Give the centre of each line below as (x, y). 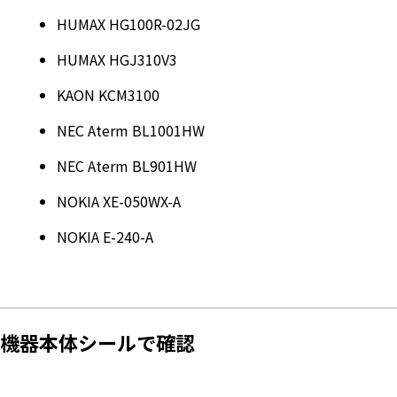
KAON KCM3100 (108, 95)
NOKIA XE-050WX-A (119, 202)
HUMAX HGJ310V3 (117, 60)
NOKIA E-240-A (105, 237)
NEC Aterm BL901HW (127, 166)
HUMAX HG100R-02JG (128, 24)
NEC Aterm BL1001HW (131, 131)
